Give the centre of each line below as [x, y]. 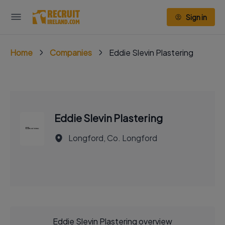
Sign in [196, 17]
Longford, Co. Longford [113, 138]
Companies [71, 52]
